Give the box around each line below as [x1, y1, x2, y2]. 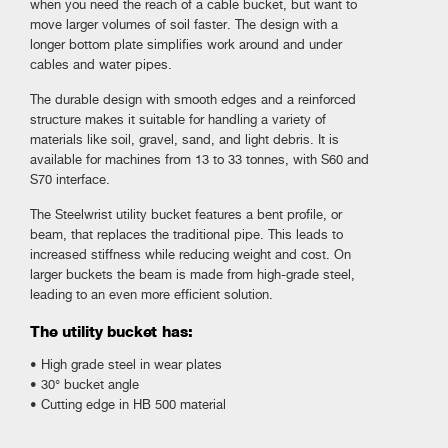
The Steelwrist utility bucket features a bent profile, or [30, 207, 342, 223]
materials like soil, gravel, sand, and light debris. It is [30, 132, 339, 148]
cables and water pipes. [30, 57, 172, 73]
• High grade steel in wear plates [30, 356, 222, 372]
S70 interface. [30, 172, 110, 188]
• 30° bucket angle [30, 376, 139, 392]
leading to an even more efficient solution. [30, 287, 273, 303]
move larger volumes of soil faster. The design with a [30, 17, 338, 33]
